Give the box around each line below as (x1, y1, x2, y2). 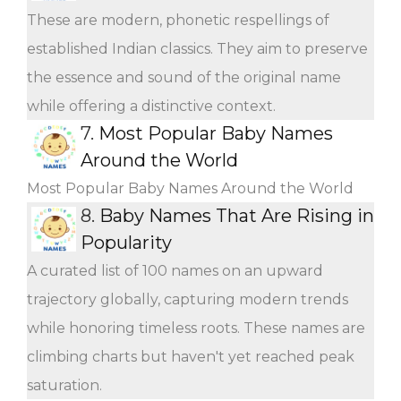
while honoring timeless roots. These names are (27, 319, 365, 337)
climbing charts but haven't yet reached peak (27, 347, 354, 365)
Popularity (81, 231, 172, 253)
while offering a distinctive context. (27, 97, 276, 115)
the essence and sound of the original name (27, 68, 341, 86)
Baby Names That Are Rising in (99, 204, 374, 226)
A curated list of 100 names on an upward (27, 261, 323, 279)
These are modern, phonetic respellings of (27, 11, 329, 29)
